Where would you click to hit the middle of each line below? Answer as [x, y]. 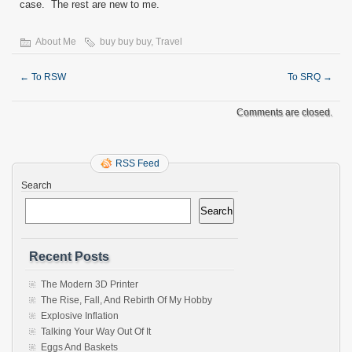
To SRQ [305, 77]
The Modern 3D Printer [90, 284]
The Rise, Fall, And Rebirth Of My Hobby [126, 300]
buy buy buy [125, 42]
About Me [56, 42]
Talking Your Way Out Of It [96, 332]
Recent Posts [69, 257]
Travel [169, 42]
